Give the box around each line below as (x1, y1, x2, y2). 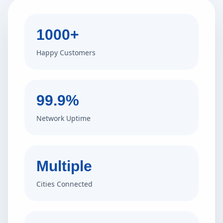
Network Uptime (36, 113, 91, 123)
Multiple (36, 158, 92, 174)
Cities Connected (36, 179, 93, 189)
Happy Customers (36, 48, 96, 57)
